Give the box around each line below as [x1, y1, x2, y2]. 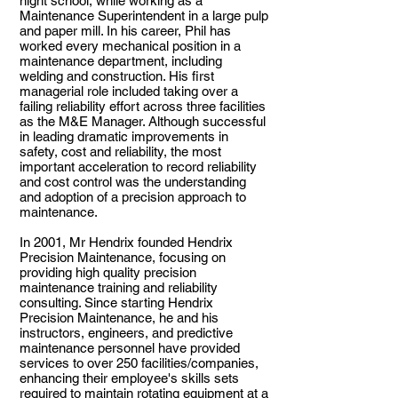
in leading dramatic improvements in [20, 129, 228, 144]
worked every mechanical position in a [20, 38, 241, 53]
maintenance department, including [20, 53, 222, 68]
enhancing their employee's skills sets [20, 370, 239, 386]
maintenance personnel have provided [20, 340, 240, 355]
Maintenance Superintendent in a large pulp [20, 8, 268, 23]
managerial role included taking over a [20, 84, 238, 99]
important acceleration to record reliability [20, 159, 257, 174]
